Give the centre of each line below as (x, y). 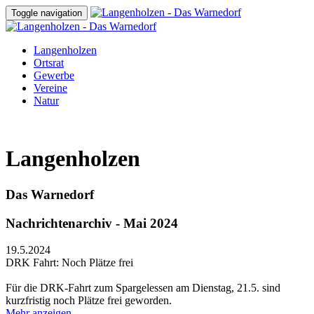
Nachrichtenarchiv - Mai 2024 (92, 223)
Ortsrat (49, 63)
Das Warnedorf (50, 194)
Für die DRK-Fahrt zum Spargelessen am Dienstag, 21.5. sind (143, 288)
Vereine (50, 88)
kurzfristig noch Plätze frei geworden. (89, 301)
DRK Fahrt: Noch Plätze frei (69, 263)
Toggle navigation (47, 13)
